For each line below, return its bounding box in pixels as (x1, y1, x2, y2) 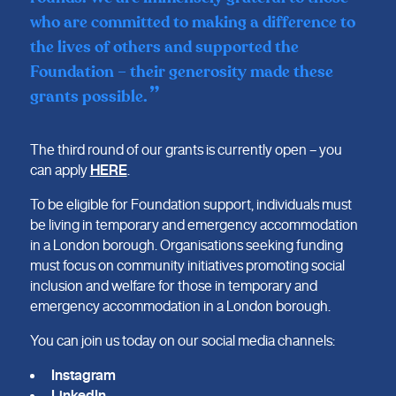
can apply (29, 162, 90, 177)
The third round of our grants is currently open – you (29, 141, 342, 156)
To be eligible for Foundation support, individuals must (29, 197, 352, 212)
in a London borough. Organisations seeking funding (29, 238, 343, 253)
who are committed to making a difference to (29, 11, 355, 33)
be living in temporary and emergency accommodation (29, 217, 358, 232)
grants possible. (29, 86, 148, 107)
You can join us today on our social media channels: (29, 333, 335, 348)
